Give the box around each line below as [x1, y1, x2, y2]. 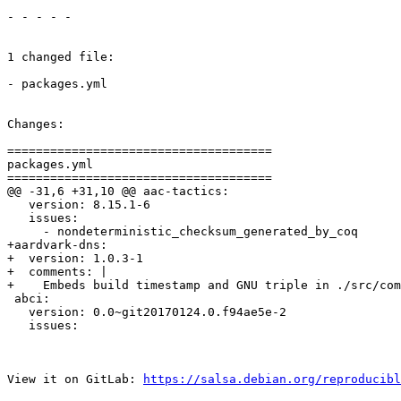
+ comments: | [7, 265, 107, 279]
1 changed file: [7, 50, 115, 64]
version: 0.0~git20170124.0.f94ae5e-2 [7, 305, 286, 320]
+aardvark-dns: [7, 238, 107, 252]
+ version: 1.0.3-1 [7, 252, 143, 266]
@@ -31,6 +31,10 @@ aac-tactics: [7, 184, 229, 199]
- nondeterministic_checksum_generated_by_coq [7, 225, 358, 239]
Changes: [7, 117, 64, 132]
